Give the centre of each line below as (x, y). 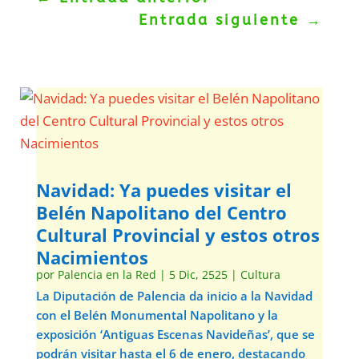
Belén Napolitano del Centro (161, 212)
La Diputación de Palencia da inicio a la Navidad (174, 296)
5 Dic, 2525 (198, 274)
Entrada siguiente (220, 20)
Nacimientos (92, 257)
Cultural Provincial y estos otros (177, 235)
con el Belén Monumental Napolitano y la (157, 315)
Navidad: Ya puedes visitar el (163, 190)
